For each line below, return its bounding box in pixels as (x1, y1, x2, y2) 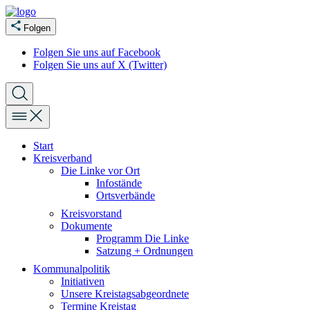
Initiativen (61, 275, 104, 287)
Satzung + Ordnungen (96, 245, 194, 257)
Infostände (96, 177, 143, 189)
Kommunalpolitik (33, 263, 110, 275)
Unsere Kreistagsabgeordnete (61, 288, 189, 300)
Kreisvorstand (61, 208, 122, 219)
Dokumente (61, 220, 112, 232)
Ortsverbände (96, 190, 156, 201)
